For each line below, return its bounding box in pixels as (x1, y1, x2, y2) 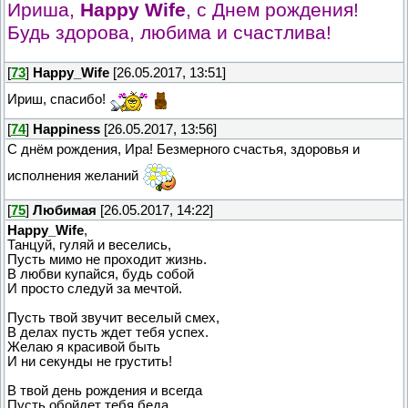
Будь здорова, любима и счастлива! (7, 21, 331, 44)
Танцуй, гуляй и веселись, (7, 237, 171, 252)
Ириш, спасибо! (7, 92, 109, 107)
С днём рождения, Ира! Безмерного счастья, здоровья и (7, 141, 360, 157)
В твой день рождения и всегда (7, 382, 202, 398)
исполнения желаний (7, 168, 142, 183)
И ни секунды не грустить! (7, 353, 172, 369)
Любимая (33, 202, 97, 218)
